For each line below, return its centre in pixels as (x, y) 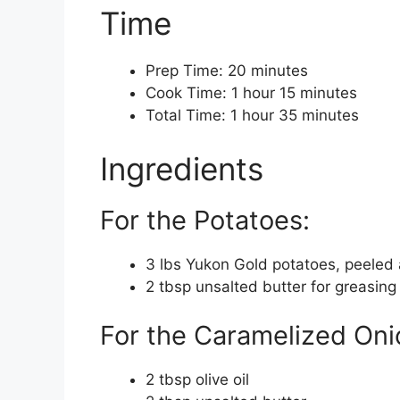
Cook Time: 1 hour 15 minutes (251, 93)
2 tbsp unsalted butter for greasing (271, 286)
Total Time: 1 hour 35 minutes (252, 116)
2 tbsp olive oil (197, 380)
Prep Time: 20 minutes (227, 71)
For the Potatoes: (205, 220)
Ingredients (182, 168)
